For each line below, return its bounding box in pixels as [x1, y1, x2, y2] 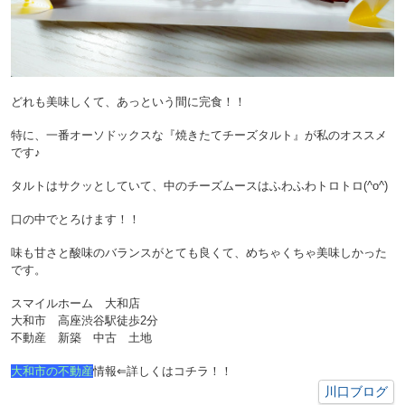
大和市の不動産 [10, 364, 93, 379]
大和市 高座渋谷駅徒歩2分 [10, 314, 158, 328]
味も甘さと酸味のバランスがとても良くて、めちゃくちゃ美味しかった [10, 246, 387, 260]
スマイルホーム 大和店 [10, 297, 140, 311]
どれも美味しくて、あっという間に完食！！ [10, 95, 246, 109]
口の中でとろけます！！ [10, 212, 140, 227]
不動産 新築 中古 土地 [10, 331, 152, 345]
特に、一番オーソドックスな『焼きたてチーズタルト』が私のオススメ [10, 128, 387, 143]
